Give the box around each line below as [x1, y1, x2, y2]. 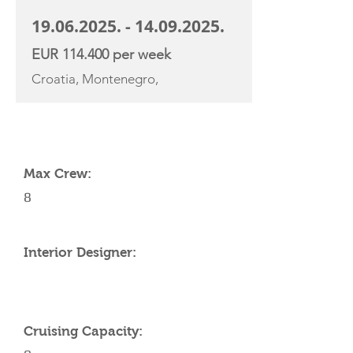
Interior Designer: [24, 245, 136, 260]
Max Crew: [24, 166, 91, 181]
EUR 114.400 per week [32, 46, 171, 63]
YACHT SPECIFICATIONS [24, 123, 171, 138]
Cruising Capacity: [24, 324, 143, 339]
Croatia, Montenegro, [32, 71, 158, 87]
